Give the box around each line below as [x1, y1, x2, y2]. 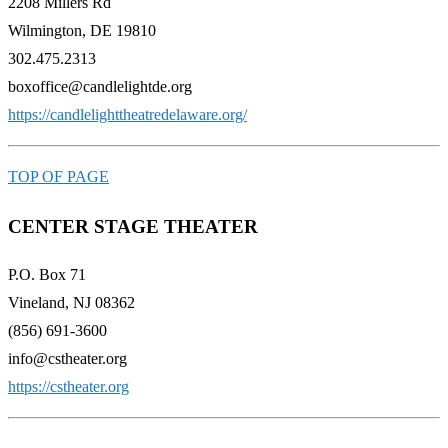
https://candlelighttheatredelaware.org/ [8, 105, 247, 123]
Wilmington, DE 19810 [8, 21, 156, 39]
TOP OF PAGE [8, 167, 109, 185]
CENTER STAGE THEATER [8, 215, 258, 237]
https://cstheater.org [8, 378, 129, 396]
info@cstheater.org [8, 350, 127, 368]
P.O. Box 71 [8, 266, 86, 284]
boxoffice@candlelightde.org [8, 77, 192, 95]
